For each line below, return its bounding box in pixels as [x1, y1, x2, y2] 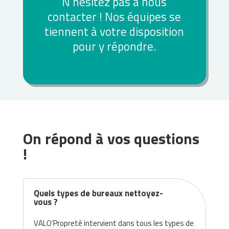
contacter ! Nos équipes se [48, 8, 181, 26]
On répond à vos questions [22, 127, 199, 151]
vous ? [33, 195, 58, 209]
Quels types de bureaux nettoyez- [33, 187, 163, 200]
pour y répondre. [73, 37, 156, 56]
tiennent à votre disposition [44, 22, 185, 41]
